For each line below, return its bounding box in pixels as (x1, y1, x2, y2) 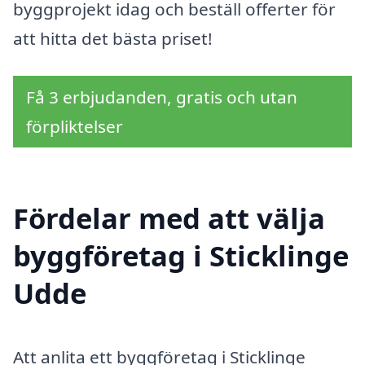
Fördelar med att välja (13, 199, 325, 238)
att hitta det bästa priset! (13, 26, 213, 50)
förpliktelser (26, 114, 123, 138)
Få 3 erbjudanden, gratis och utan (26, 85, 297, 108)
